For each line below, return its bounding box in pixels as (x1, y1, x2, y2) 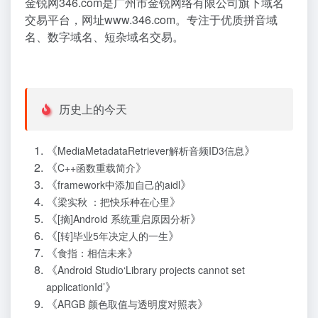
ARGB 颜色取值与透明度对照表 (57, 297, 197, 312)
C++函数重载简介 (57, 160, 136, 175)
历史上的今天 (55, 101, 127, 118)
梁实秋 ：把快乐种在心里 (57, 194, 170, 209)
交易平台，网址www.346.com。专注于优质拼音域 (25, 11, 278, 28)
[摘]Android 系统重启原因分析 (57, 212, 190, 226)
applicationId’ (46, 280, 105, 295)
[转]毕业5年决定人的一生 (57, 229, 168, 243)
